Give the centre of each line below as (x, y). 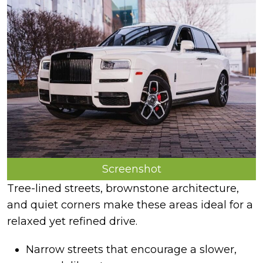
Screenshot (131, 169)
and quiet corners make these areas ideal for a (130, 205)
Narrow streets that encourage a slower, (131, 249)
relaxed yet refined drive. (72, 221)
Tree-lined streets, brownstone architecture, (123, 188)
